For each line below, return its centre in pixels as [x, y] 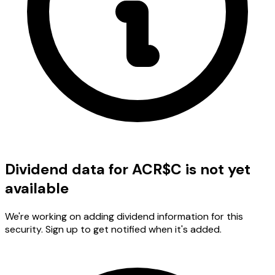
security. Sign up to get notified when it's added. [113, 229]
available [37, 188]
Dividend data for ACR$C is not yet [128, 169]
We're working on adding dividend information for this [124, 216]
